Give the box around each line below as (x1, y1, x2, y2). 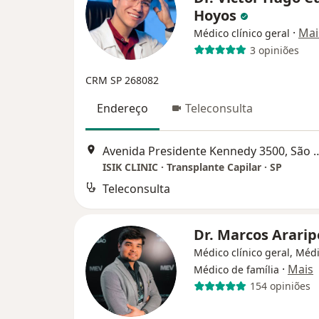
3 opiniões (249, 43, 299, 57)
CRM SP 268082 (85, 73, 159, 88)
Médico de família (194, 262, 279, 276)
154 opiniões (249, 279, 310, 293)
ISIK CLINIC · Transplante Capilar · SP (103, 159, 282, 174)
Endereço (97, 100, 148, 117)
